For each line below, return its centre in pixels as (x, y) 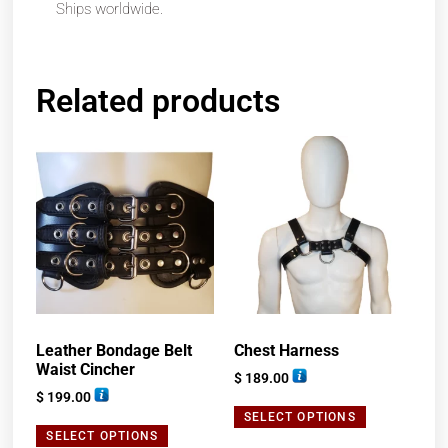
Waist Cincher (86, 369)
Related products (158, 101)
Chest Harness (286, 350)
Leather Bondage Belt (114, 350)
